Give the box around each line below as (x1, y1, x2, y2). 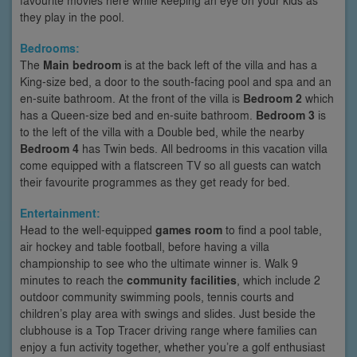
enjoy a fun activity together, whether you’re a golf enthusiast (20, 338, 325, 355)
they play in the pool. (20, 8, 124, 25)
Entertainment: (20, 204, 100, 222)
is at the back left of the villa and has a (121, 56, 317, 73)
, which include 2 (237, 271, 320, 288)
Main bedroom (43, 56, 121, 73)
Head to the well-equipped (20, 221, 155, 237)
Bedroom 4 (20, 139, 79, 157)
